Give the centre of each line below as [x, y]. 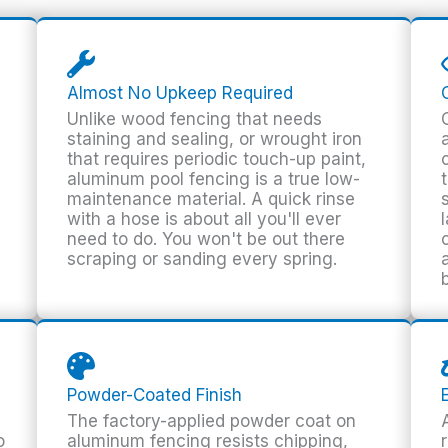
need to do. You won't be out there [206, 239]
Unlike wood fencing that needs [195, 119]
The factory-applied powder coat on [212, 421]
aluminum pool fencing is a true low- [214, 179]
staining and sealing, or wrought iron [215, 139]
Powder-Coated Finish [155, 395]
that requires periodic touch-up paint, [217, 159]
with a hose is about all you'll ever [204, 219]
